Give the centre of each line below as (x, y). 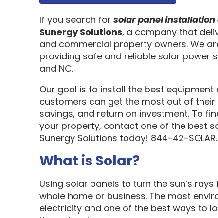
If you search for (76, 20)
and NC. (56, 68)
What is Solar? (89, 161)
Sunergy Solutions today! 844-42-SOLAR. (128, 138)
